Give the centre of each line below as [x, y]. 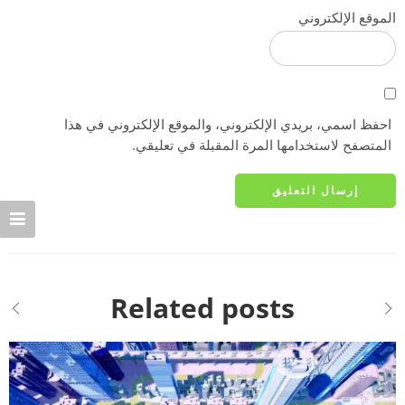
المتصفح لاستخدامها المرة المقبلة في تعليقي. [262, 145]
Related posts [202, 307]
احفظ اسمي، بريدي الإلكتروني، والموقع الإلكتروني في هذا [228, 124]
